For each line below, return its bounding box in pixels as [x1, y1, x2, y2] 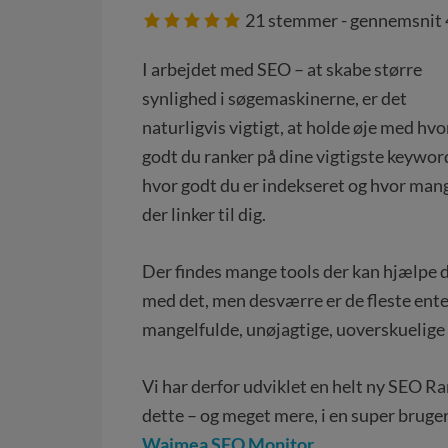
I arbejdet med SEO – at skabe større [142, 58, 422, 80]
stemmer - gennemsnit [265, 9, 445, 31]
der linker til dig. [142, 203, 266, 225]
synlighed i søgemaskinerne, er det [142, 87, 407, 109]
